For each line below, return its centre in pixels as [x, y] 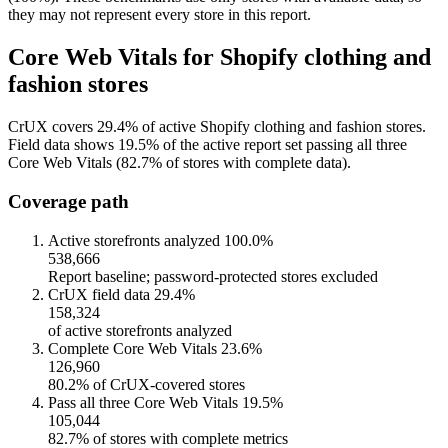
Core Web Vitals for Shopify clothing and [219, 57]
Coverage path [68, 202]
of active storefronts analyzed [140, 330]
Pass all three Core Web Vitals [143, 402]
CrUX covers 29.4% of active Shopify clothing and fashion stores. [217, 127]
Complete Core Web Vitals [132, 348]
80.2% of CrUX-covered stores [146, 384]
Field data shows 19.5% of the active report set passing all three [207, 145]
